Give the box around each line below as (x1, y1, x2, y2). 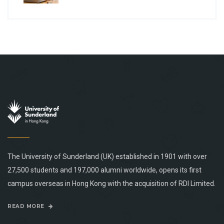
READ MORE (7, 203, 46, 210)
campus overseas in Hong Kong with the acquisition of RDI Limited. (7, 179, 215, 188)
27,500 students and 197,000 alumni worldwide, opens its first (7, 166, 201, 174)
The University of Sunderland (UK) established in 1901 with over (7, 152, 207, 161)
